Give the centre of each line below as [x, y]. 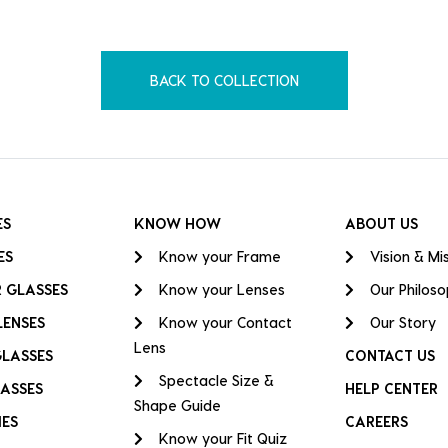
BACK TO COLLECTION [224, 80]
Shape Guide [177, 405]
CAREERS [376, 421]
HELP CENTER [391, 388]
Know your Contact [225, 322]
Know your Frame [219, 256]
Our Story [402, 322]
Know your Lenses [221, 289]
